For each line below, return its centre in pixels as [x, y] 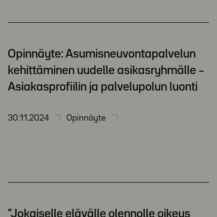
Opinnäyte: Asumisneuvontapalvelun [102, 54]
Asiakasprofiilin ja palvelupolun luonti [103, 87]
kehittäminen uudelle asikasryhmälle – [106, 71]
